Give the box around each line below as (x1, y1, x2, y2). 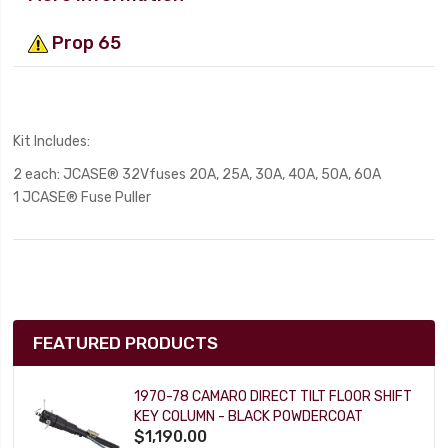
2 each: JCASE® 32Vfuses (13, 166, 190, 183)
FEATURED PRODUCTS (33, 333, 219, 353)
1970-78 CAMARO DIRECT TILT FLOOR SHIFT (134, 388, 413, 404)
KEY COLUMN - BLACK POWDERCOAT (134, 408, 364, 424)
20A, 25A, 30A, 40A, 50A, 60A (189, 166, 382, 183)
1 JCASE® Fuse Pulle (13, 189, 147, 206)
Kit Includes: (13, 133, 91, 150)
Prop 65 (48, 32, 122, 53)
